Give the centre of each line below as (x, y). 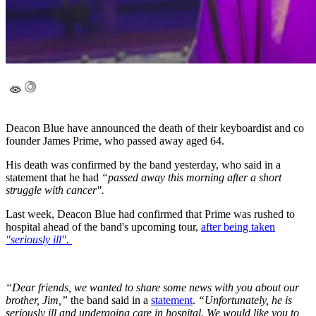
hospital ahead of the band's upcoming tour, (103, 227)
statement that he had (54, 178)
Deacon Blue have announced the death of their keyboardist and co (155, 128)
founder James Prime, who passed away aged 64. (115, 141)
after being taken (238, 227)
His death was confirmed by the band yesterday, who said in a (143, 165)
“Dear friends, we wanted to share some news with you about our (152, 288)
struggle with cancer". (56, 190)
